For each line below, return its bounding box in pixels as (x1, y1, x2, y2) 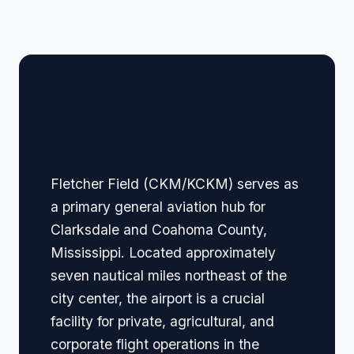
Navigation (51, 126, 171, 154)
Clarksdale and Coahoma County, (51, 221, 267, 239)
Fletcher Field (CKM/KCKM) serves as (51, 175, 299, 193)
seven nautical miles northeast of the (51, 267, 287, 284)
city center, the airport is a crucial (51, 290, 265, 307)
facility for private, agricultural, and (51, 313, 274, 330)
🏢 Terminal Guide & (51, 89, 267, 118)
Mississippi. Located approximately (51, 244, 276, 262)
